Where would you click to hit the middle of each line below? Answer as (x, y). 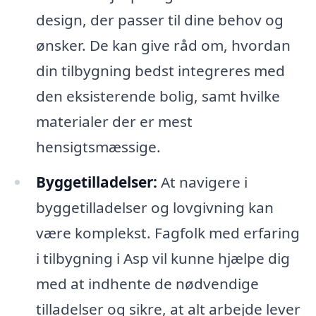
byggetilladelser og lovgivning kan (154, 208)
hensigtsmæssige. (98, 147)
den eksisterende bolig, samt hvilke (158, 96)
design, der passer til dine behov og (159, 20)
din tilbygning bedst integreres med (160, 71)
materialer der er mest (114, 122)
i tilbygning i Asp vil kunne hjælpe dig (163, 259)
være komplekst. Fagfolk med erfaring (168, 233)
